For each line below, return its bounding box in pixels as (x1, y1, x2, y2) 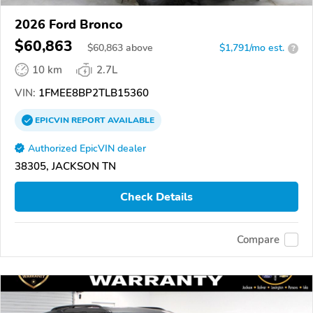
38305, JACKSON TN (15, 159, 116, 174)
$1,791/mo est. (219, 41, 284, 55)
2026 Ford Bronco (15, 16, 123, 34)
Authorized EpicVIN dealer (28, 142, 146, 156)
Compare (237, 232, 279, 247)
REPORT (71, 115, 105, 126)
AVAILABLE (105, 115, 154, 126)
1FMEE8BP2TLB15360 (36, 86, 149, 101)
